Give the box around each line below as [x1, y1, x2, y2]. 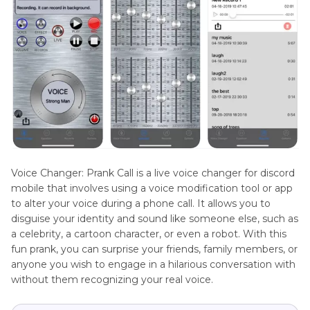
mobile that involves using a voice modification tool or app [11, 182, 293, 195]
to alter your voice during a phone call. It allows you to [11, 197, 271, 210]
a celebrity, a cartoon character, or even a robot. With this [11, 228, 286, 241]
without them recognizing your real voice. [11, 273, 213, 286]
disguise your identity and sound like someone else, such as [11, 212, 298, 226]
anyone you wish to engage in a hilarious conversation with [11, 258, 295, 271]
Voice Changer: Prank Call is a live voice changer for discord [11, 167, 295, 180]
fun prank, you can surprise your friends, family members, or [11, 243, 298, 256]
